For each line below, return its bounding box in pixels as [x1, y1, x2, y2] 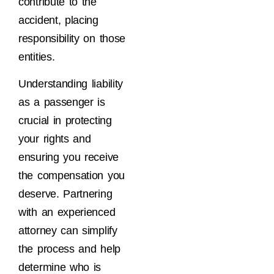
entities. [18, 51, 55, 64]
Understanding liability [18, 78, 124, 91]
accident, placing [18, 14, 98, 27]
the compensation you [18, 169, 125, 182]
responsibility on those [18, 32, 126, 45]
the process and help [18, 243, 120, 256]
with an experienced [18, 206, 116, 219]
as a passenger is [18, 96, 105, 109]
